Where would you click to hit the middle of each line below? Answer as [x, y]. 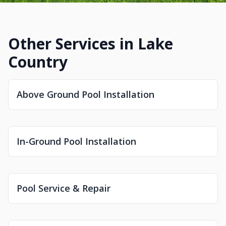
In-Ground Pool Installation [76, 141]
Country [38, 62]
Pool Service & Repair [64, 188]
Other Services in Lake [91, 44]
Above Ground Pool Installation [86, 94]
